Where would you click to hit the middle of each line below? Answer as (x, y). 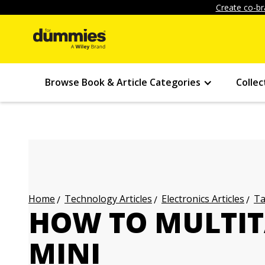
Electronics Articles (203, 199)
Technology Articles (108, 199)
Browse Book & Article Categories (123, 82)
